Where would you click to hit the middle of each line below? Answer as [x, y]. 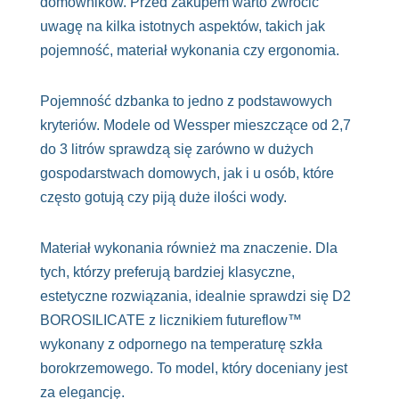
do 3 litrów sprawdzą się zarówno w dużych [176, 150]
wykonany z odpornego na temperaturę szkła [181, 345]
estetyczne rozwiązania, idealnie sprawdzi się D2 [195, 297]
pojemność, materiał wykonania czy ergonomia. [189, 51]
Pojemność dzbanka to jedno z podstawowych [186, 102]
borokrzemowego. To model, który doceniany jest [193, 369]
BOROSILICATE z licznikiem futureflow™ [171, 321]
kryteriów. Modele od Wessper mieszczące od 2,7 [195, 126]
